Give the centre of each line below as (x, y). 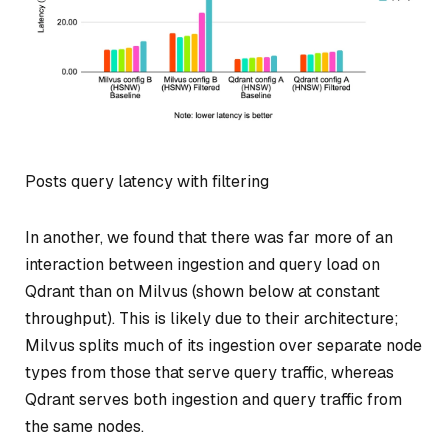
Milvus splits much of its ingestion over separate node (223, 346)
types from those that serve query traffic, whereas (209, 373)
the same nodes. (84, 427)
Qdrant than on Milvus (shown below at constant (202, 292)
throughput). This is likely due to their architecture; (212, 319)
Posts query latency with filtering (147, 182)
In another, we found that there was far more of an (209, 238)
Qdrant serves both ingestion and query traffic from (213, 400)
